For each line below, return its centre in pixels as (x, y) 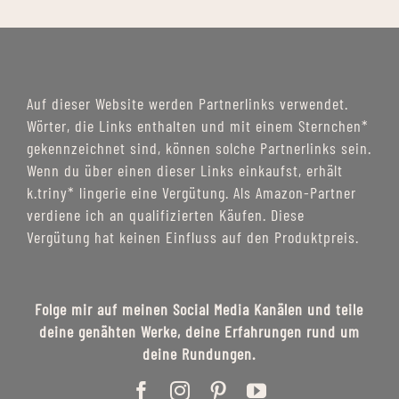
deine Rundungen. (199, 354)
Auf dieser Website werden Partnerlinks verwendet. (187, 104)
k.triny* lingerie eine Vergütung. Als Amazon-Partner (191, 193)
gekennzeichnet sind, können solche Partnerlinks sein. (199, 148)
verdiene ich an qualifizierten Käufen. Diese (165, 215)
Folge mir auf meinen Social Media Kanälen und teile (199, 309)
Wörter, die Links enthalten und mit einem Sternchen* (197, 126)
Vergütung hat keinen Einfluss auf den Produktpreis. (192, 237)
